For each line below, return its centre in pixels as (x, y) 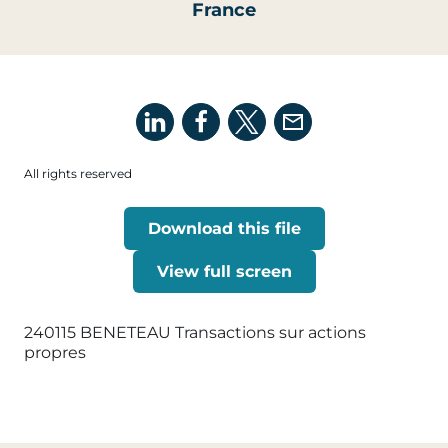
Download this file (224, 228)
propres (55, 352)
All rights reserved (78, 173)
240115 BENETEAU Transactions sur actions (195, 332)
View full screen (224, 271)
